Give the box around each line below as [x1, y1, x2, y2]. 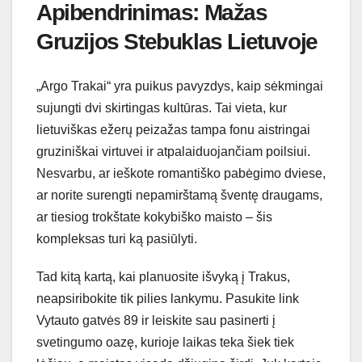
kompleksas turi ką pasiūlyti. [36, 231, 197, 246]
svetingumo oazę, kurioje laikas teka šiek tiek [36, 335, 294, 349]
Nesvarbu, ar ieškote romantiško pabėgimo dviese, [36, 166, 326, 180]
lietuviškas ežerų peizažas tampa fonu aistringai [36, 122, 310, 137]
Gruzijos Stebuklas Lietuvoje [36, 29, 318, 55]
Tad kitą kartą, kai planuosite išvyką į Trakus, [36, 269, 290, 284]
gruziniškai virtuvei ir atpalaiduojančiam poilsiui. [36, 144, 310, 158]
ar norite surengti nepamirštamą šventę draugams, [36, 187, 322, 202]
